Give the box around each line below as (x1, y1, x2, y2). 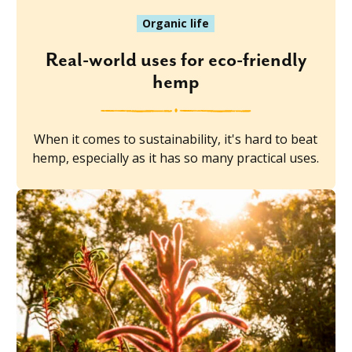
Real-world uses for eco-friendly (45, 49, 306, 72)
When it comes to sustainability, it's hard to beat (34, 130, 318, 148)
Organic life (142, 16, 210, 31)
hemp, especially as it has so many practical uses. (32, 149, 320, 167)
